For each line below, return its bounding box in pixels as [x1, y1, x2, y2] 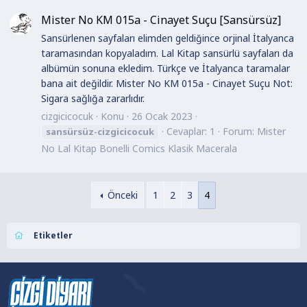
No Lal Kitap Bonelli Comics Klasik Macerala [41, 141, 237, 155]
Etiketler [34, 229, 73, 241]
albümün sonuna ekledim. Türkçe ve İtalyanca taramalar [41, 62, 290, 75]
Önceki [107, 188, 138, 201]
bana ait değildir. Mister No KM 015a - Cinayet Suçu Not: [41, 77, 293, 90]
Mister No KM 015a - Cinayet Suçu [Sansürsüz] [41, 12, 281, 27]
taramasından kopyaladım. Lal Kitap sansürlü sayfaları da [41, 47, 293, 60]
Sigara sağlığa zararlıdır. [41, 92, 145, 106]
